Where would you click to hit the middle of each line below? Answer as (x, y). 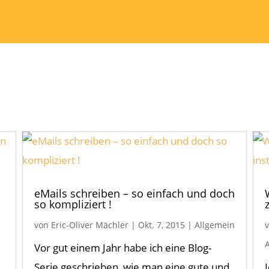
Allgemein (214, 225)
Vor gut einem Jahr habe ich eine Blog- (122, 248)
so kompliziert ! (73, 204)
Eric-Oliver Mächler (89, 225)
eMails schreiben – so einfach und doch (134, 194)
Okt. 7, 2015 (161, 225)
